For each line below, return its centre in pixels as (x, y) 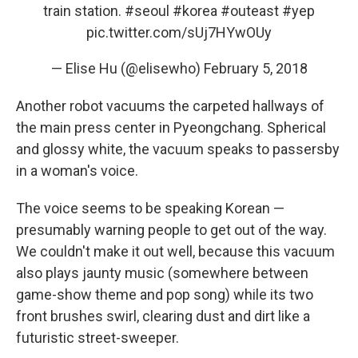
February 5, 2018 (255, 69)
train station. (84, 11)
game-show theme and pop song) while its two (165, 295)
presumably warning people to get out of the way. (171, 230)
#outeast (250, 11)
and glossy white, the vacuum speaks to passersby (178, 149)
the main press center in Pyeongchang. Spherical (171, 128)
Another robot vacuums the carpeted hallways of (170, 106)
